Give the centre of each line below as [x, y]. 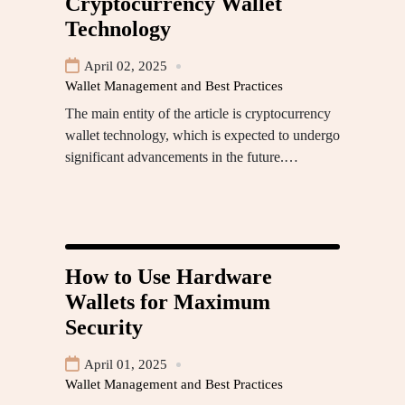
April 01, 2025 [126, 365]
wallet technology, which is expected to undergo [202, 136]
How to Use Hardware [169, 277]
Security [104, 328]
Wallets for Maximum [168, 302]
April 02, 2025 [126, 66]
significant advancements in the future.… [182, 157]
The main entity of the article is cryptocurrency [198, 114]
